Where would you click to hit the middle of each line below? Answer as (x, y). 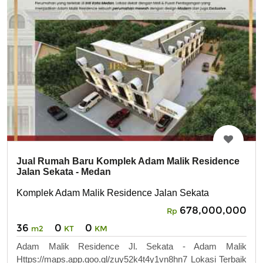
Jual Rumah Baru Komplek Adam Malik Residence (128, 161)
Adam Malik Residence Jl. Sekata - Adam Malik (131, 246)
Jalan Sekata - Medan (64, 172)
